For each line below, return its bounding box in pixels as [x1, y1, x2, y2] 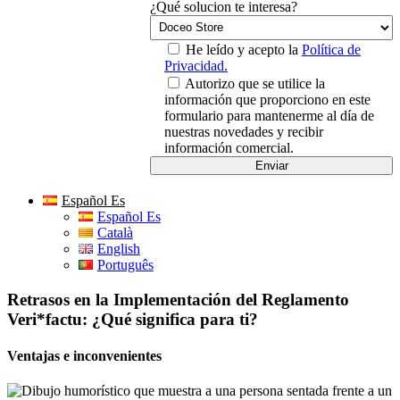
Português [96, 257, 154, 273]
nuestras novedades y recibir [164, 124, 323, 140]
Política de [302, 42, 361, 58]
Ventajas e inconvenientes [7, 348, 162, 364]
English [96, 241, 140, 257]
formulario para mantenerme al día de [164, 108, 374, 124]
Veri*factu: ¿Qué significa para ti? [7, 309, 258, 329]
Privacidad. [164, 58, 228, 74]
